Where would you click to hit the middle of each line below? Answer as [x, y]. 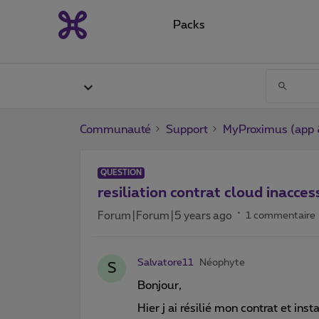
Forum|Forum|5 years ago [165, 216]
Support [187, 129]
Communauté [115, 129]
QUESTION [121, 172]
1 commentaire [281, 215]
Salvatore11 [166, 262]
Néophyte [222, 262]
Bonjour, [159, 285]
